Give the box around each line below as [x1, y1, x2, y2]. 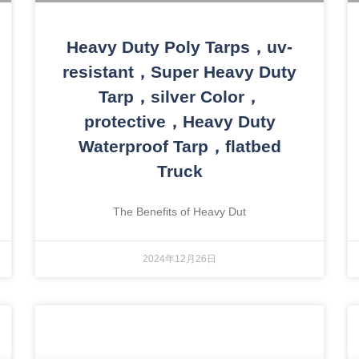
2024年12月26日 [143, 253, 216, 265]
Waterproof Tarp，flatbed [78, 137, 281, 156]
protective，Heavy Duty [83, 112, 276, 131]
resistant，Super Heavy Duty [63, 63, 296, 82]
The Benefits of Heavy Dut [113, 205, 246, 219]
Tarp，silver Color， [98, 87, 261, 107]
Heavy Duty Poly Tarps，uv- [67, 38, 292, 57]
